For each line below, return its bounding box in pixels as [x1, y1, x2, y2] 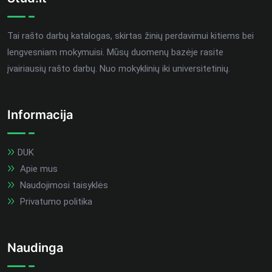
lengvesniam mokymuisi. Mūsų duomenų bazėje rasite [7, 46, 223, 58]
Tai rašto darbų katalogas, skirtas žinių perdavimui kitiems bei [7, 30, 254, 41]
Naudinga [7, 240, 63, 255]
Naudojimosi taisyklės [18, 179, 108, 191]
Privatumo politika [18, 195, 92, 207]
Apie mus [18, 163, 58, 174]
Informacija [7, 107, 73, 122]
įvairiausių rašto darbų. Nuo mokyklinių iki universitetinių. [7, 63, 230, 74]
